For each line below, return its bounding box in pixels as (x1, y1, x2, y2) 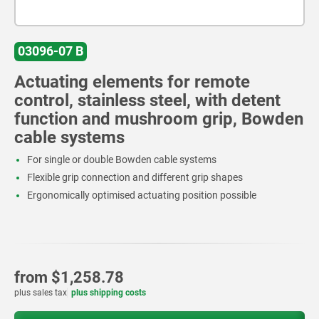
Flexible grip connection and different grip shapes (26, 171, 243, 183)
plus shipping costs (71, 287, 147, 298)
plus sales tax (14, 287, 67, 298)
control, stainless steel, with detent (14, 90, 281, 110)
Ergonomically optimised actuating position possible (26, 189, 256, 201)
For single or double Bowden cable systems (26, 153, 216, 165)
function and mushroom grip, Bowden (14, 108, 303, 129)
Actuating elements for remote (14, 71, 250, 92)
